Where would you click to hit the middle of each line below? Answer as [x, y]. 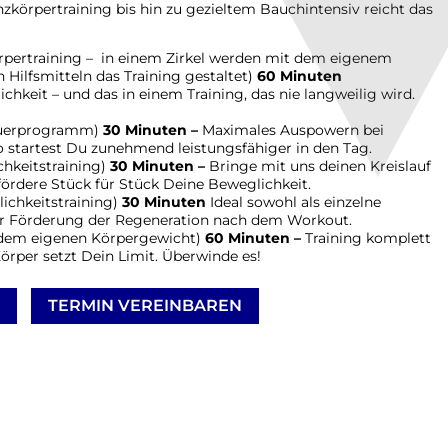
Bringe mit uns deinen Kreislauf [320, 165]
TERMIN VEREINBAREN [145, 305]
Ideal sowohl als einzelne [293, 201]
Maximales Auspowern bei [293, 129]
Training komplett [368, 237]
